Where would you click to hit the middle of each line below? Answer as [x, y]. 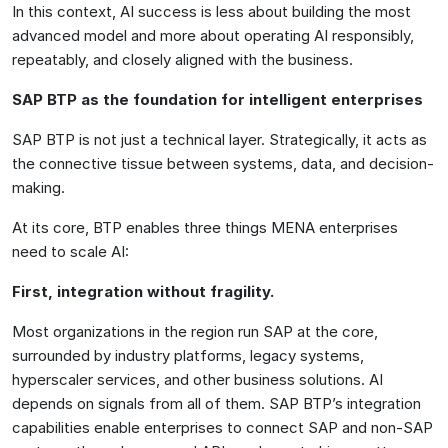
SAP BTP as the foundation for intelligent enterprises [217, 99]
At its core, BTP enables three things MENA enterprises [205, 227]
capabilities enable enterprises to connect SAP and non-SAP [222, 427]
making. [38, 187]
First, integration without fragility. [143, 291]
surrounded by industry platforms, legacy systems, [188, 355]
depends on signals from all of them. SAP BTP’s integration [216, 403]
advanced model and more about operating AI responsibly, [213, 35]
